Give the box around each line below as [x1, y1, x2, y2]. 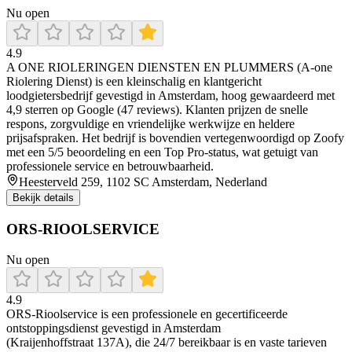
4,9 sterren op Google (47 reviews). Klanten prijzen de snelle [6, 103, 308, 117]
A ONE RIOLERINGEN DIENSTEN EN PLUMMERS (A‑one [6, 60, 332, 75]
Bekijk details [13, 192, 74, 204]
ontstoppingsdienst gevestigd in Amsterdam [6, 321, 221, 335]
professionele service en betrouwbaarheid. [6, 159, 214, 174]
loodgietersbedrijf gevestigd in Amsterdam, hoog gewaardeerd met [6, 89, 335, 103]
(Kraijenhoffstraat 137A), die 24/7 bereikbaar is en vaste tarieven [6, 335, 327, 349]
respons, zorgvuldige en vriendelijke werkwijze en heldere [6, 117, 295, 131]
